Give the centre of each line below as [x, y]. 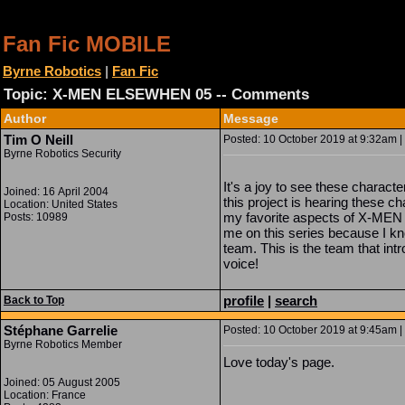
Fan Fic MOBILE [87, 44]
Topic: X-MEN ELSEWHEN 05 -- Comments [156, 94]
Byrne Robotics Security [62, 154]
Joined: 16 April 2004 [56, 192]
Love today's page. [279, 362]
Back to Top [34, 300]
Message [251, 118]
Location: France [45, 395]
